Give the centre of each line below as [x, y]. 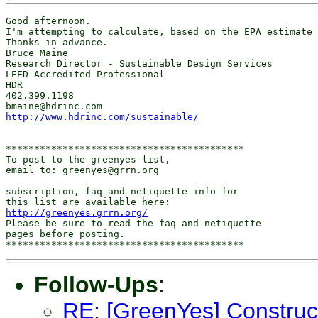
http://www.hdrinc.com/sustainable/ [102, 117]
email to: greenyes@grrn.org [82, 170]
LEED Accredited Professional [85, 74]
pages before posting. [65, 234]
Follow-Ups [96, 285]
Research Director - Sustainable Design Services [139, 64]
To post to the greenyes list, [88, 159]
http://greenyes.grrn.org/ [77, 213]
